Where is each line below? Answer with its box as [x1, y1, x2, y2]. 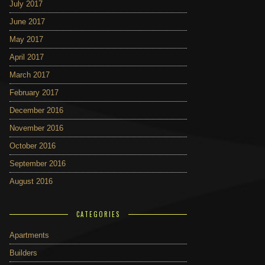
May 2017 [9, 35, 43, 44]
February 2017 [9, 88, 59, 97]
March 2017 [9, 70, 50, 79]
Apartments [9, 231, 49, 240]
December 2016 [9, 106, 63, 115]
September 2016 [9, 159, 66, 168]
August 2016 [9, 177, 53, 186]
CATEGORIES [76, 209, 120, 219]
